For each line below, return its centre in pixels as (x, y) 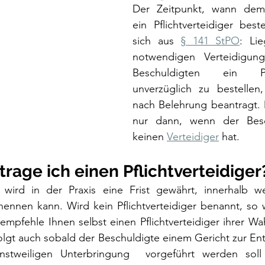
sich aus (156, 41)
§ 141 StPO (210, 41)
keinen (150, 137)
